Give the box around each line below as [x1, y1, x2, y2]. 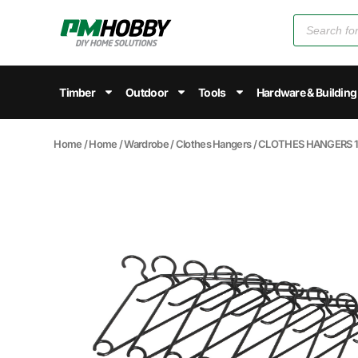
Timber [59, 85, 96, 99]
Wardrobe [124, 137, 169, 150]
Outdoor [125, 85, 169, 99]
